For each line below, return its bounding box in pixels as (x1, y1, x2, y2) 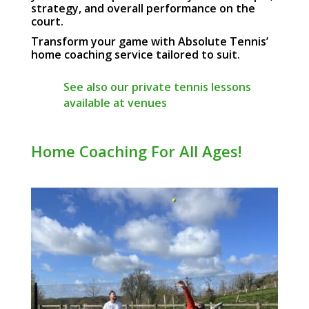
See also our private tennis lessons (63, 79, 251, 95)
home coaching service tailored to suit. (30, 47, 240, 63)
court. (30, 14, 63, 30)
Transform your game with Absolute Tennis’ (30, 34, 268, 50)
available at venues (63, 95, 167, 111)
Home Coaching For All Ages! (30, 141, 241, 162)
